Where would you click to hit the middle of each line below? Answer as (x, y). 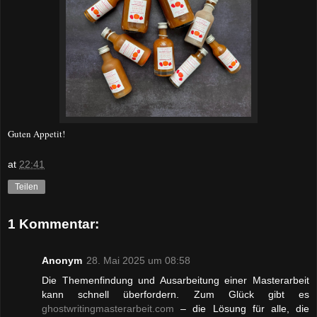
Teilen (27, 186)
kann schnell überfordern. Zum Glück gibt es (175, 295)
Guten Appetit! (36, 134)
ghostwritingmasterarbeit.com (108, 309)
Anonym (62, 261)
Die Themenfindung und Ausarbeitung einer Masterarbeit (175, 281)
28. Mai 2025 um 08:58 (138, 261)
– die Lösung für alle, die (242, 309)
